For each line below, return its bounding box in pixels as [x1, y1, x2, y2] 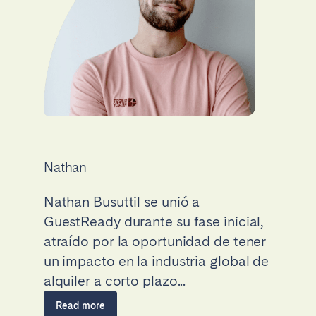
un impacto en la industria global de [43, 252, 269, 269]
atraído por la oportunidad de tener [43, 232, 267, 250]
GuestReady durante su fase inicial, [43, 212, 264, 230]
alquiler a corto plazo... [43, 272, 186, 289]
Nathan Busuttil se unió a [43, 193, 200, 210]
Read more [55, 299, 105, 311]
